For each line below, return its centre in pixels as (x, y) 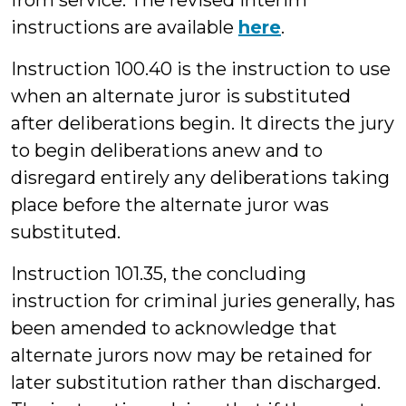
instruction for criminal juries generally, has (203, 301)
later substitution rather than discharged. (196, 382)
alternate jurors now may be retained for (192, 355)
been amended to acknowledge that (174, 328)
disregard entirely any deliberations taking (200, 178)
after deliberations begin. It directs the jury (203, 123)
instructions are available (125, 27)
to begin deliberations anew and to (167, 150)
